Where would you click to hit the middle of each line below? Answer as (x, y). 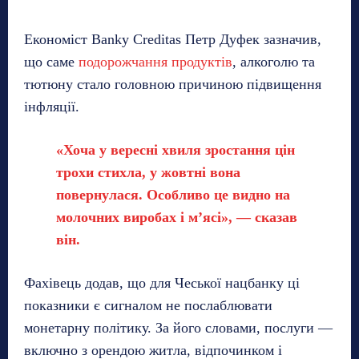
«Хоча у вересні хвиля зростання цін (175, 149)
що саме (51, 61)
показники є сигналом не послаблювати (148, 305)
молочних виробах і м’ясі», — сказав (177, 217)
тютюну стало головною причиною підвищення (173, 84)
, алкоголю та (274, 61)
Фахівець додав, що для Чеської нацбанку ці (162, 282)
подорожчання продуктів (155, 61)
